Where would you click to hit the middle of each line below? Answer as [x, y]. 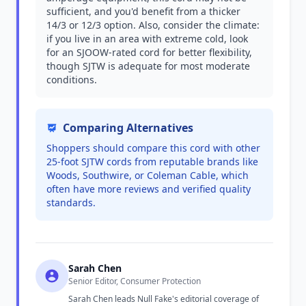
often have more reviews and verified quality [149, 189]
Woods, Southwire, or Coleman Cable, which [148, 175]
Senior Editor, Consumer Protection [135, 281]
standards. [71, 203]
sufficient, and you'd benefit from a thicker [143, 11]
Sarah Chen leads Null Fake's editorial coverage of [164, 299]
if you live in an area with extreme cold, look [147, 39]
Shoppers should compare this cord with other [153, 148]
